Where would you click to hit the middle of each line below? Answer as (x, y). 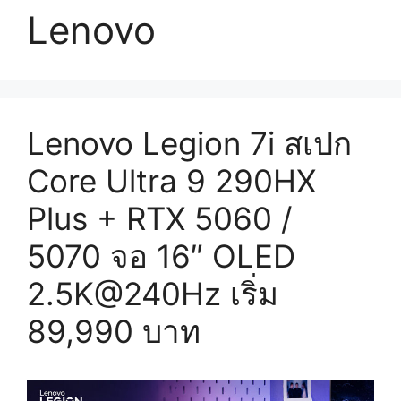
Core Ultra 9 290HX (171, 180)
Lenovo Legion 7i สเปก (189, 143)
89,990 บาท (114, 331)
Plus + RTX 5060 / (159, 218)
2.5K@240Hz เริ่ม (153, 293)
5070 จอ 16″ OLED (161, 256)
